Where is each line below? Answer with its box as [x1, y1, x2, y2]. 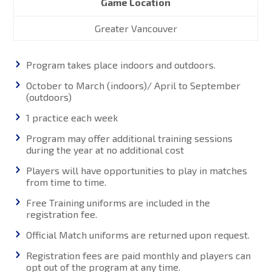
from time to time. [26, 176, 107, 188]
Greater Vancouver [94, 22, 177, 34]
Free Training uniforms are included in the [26, 197, 211, 208]
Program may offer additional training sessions [26, 132, 233, 144]
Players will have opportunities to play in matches [26, 165, 248, 176]
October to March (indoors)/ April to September [26, 80, 241, 91]
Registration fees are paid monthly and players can [26, 250, 251, 261]
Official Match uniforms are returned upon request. [26, 229, 250, 240]
